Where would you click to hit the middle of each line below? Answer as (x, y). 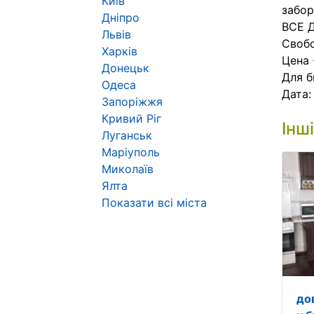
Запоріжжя (132, 102)
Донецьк (125, 68)
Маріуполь (131, 152)
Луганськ (127, 135)
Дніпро (121, 18)
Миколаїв (128, 169)
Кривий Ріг (131, 118)
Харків (120, 51)
